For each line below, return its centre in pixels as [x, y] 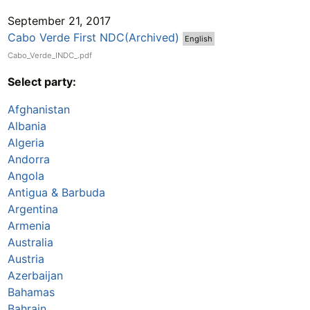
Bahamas [31, 292]
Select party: [42, 81]
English [198, 38]
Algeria [26, 142]
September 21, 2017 [59, 20]
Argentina [33, 209]
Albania [27, 126]
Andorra [28, 159]
